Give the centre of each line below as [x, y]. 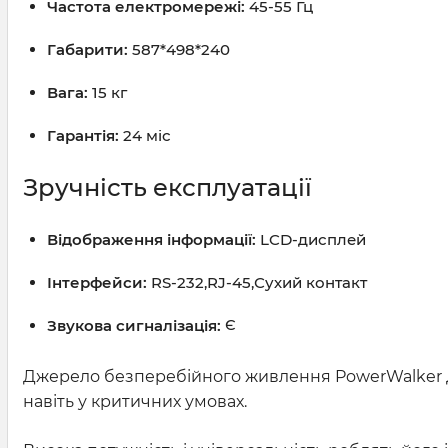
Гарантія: [83, 136]
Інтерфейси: [97, 283]
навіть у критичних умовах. [135, 402]
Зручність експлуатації [167, 188]
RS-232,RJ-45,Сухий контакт [257, 283]
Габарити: [87, 50]
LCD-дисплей [311, 240]
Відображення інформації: [151, 240]
